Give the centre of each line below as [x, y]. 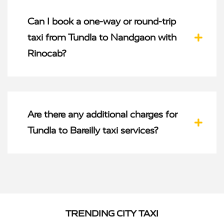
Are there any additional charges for [102, 114]
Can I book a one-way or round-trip [102, 21]
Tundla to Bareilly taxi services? [93, 130]
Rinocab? [47, 53]
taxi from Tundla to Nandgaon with [102, 37]
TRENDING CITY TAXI [112, 213]
